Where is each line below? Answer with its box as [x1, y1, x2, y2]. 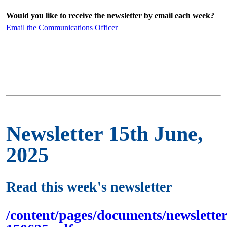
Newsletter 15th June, [6, 122, 203, 146]
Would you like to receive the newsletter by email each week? [6, 11, 214, 20]
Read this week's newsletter [6, 179, 172, 195]
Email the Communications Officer [6, 23, 118, 32]
